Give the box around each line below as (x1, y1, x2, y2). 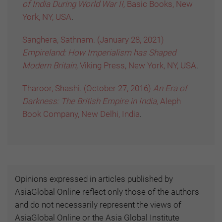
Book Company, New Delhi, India (22, 109, 140, 119)
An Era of (153, 83, 187, 93)
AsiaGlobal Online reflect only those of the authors (15, 186, 199, 197)
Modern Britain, (22, 60, 80, 70)
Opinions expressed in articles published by (15, 173, 173, 184)
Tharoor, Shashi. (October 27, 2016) (22, 83, 153, 93)
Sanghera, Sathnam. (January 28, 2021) (22, 34, 164, 45)
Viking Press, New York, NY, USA (80, 60, 196, 70)
